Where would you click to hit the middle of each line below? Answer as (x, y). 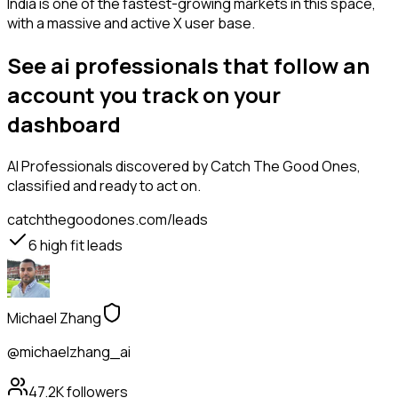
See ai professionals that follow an (188, 66)
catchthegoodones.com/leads (107, 220)
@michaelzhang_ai (69, 352)
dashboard (64, 124)
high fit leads (80, 246)
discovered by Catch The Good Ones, (237, 167)
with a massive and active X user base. (131, 24)
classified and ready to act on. (104, 186)
